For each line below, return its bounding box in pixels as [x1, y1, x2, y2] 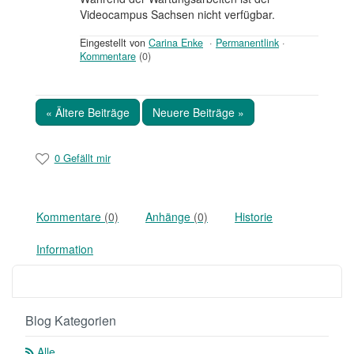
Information [36, 240, 93, 257]
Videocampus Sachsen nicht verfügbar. [80, 6, 275, 22]
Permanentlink [216, 35, 279, 50]
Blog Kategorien [25, 311, 116, 330]
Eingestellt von [80, 35, 149, 50]
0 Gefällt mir [54, 149, 111, 165]
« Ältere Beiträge [46, 104, 130, 120]
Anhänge [145, 208, 194, 224]
